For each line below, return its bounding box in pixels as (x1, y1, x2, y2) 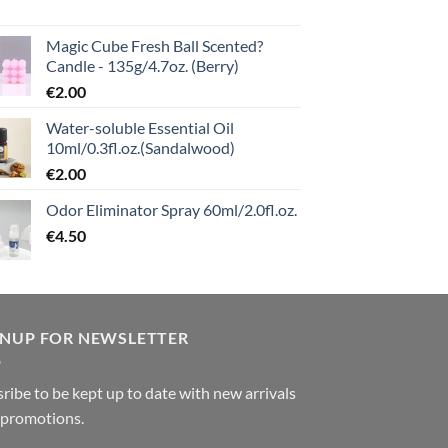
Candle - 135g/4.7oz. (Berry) (46, 56, 239, 76)
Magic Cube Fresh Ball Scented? (46, 36, 263, 56)
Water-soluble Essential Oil (46, 118, 234, 138)
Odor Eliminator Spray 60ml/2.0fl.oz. (46, 200, 297, 220)
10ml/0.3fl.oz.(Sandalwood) (46, 138, 235, 158)
